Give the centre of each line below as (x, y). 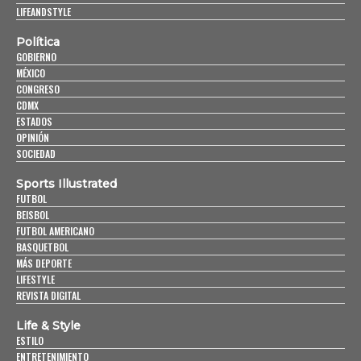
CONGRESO (38, 89)
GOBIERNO (36, 56)
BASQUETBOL (42, 247)
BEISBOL (33, 214)
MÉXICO (31, 73)
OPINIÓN (33, 137)
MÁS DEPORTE (44, 263)
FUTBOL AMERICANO (55, 230)
